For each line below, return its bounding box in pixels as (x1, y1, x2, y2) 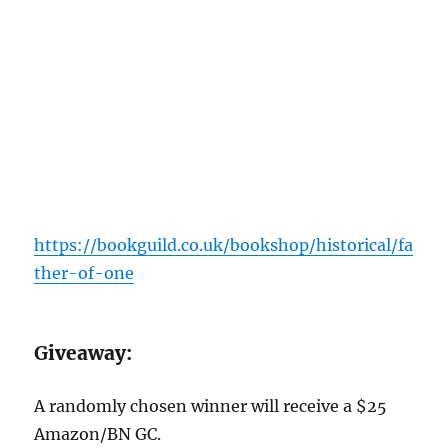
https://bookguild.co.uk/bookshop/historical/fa (34, 234, 414, 255)
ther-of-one (34, 262, 135, 283)
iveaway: (48, 340, 133, 365)
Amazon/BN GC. (34, 423, 162, 444)
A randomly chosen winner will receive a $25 (34, 395, 388, 416)
